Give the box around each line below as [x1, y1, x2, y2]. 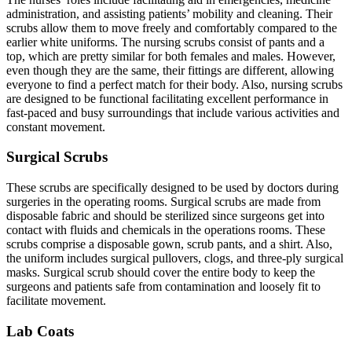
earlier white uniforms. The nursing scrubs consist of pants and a [6, 35, 324, 49]
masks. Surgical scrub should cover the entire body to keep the [6, 265, 315, 279]
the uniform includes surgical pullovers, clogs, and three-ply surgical [6, 251, 343, 265]
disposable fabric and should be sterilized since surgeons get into [6, 208, 324, 222]
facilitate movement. [6, 293, 106, 307]
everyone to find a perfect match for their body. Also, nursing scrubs [6, 77, 343, 91]
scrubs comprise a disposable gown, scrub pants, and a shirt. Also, [6, 236, 332, 251]
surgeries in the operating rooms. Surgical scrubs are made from [6, 194, 321, 208]
